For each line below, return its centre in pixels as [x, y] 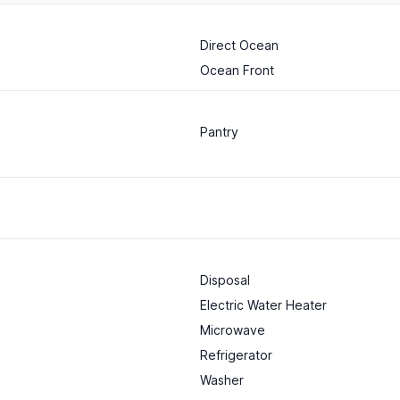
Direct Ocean [239, 46]
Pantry [219, 132]
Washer [222, 380]
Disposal [225, 280]
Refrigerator [236, 355]
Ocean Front [237, 71]
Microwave [233, 330]
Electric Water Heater [263, 305]
